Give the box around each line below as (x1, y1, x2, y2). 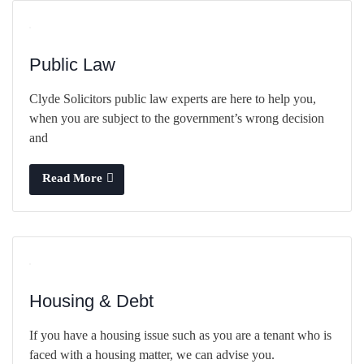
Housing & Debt (29, 290, 154, 311)
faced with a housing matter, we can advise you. (29, 347, 275, 362)
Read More (42, 171, 102, 184)
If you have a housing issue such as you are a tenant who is (29, 327, 331, 342)
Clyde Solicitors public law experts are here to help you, (29, 91, 316, 106)
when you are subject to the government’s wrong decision (29, 110, 324, 125)
